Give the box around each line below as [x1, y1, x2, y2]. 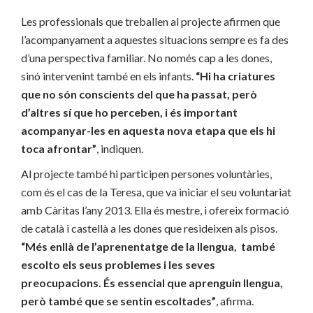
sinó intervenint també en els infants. [21, 68, 196, 82]
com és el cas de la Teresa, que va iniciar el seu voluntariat [21, 184, 291, 198]
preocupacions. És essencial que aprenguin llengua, [21, 275, 283, 289]
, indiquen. [96, 141, 143, 155]
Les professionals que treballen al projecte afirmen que [21, 14, 280, 28]
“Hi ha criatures [196, 68, 275, 82]
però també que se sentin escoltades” [21, 293, 216, 307]
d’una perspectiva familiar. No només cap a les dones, [21, 50, 272, 64]
